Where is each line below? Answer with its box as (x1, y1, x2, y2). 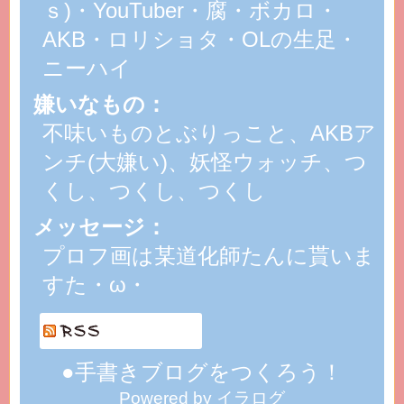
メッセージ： (32, 215, 167, 239)
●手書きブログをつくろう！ (60, 360, 343, 384)
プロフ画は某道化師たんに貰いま (41, 243, 375, 268)
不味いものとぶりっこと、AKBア (41, 121, 376, 145)
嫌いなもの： (32, 92, 167, 116)
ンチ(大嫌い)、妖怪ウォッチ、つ (41, 150, 367, 174)
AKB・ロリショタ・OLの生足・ (41, 27, 358, 51)
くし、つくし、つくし (41, 179, 266, 203)
